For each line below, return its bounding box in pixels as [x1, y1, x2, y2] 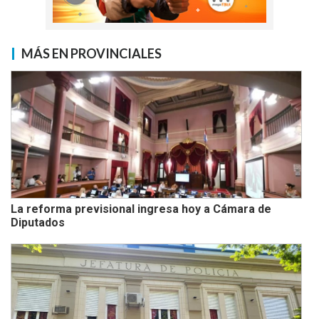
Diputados [11, 215, 66, 229]
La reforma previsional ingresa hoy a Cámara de [11, 202, 272, 216]
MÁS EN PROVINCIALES [21, 45, 162, 61]
